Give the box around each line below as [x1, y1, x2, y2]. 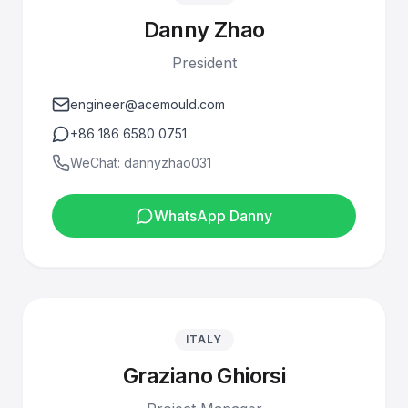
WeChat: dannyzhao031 [70, 155, 211, 170]
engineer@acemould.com [70, 97, 225, 112]
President [171, 54, 237, 72]
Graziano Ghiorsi [122, 362, 286, 389]
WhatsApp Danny [154, 207, 272, 225]
